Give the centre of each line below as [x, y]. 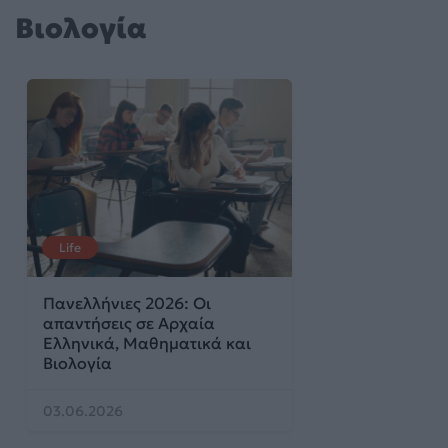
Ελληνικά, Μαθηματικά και [147, 343]
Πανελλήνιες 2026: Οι [127, 303]
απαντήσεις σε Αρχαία [129, 323]
